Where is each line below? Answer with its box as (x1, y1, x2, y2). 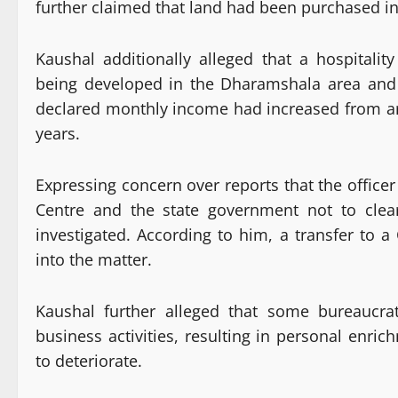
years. (36, 123, 80, 145)
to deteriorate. (36, 350, 142, 372)
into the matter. (36, 249, 152, 271)
